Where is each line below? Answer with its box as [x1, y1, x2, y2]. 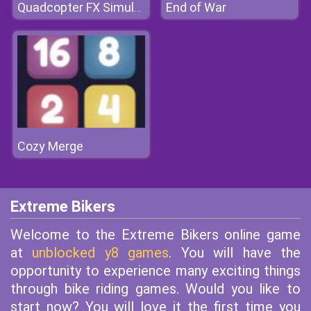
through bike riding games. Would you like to [10, 280, 301, 297]
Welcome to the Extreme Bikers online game [10, 226, 301, 243]
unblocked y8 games [32, 244, 169, 261]
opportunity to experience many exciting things [10, 262, 301, 279]
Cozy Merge [17, 139, 83, 153]
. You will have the [169, 244, 301, 261]
